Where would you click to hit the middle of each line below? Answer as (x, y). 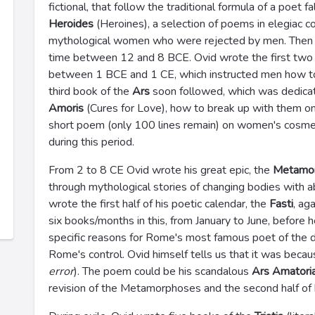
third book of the (90, 91)
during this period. (91, 142)
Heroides (71, 24)
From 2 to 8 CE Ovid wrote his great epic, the (161, 170)
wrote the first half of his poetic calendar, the (159, 204)
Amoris (66, 108)
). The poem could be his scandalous (163, 271)
